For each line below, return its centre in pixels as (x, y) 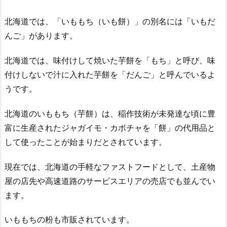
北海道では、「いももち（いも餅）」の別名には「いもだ (110, 22)
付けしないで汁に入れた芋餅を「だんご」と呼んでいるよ (110, 74)
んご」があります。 (41, 36)
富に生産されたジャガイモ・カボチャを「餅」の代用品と (110, 127)
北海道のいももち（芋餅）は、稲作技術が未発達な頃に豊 (110, 113)
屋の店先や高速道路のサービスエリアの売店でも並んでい (110, 181)
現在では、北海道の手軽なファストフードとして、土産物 (110, 166)
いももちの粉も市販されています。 (69, 220)
